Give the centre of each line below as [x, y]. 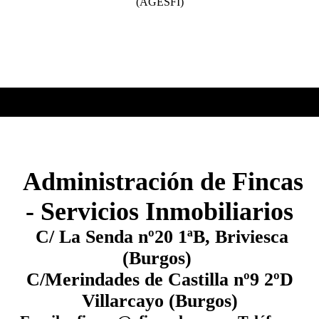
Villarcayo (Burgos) [159, 300]
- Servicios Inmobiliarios [159, 211]
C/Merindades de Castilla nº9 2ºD [159, 279]
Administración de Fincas [159, 181]
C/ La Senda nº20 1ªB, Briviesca [159, 236]
